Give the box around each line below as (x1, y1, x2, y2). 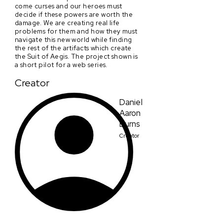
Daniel (119, 96, 143, 108)
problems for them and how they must (15, 26, 138, 36)
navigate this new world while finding (15, 35, 132, 44)
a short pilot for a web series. (15, 60, 108, 69)
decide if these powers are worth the (15, 9, 133, 19)
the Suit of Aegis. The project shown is (15, 51, 138, 61)
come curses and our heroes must (15, 1, 122, 10)
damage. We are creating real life (15, 18, 120, 27)
